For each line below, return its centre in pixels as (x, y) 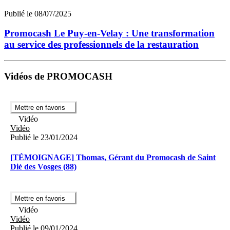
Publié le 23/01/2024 (44, 137)
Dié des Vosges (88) (43, 167)
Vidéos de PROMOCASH (58, 76)
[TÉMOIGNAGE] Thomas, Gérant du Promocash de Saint (113, 158)
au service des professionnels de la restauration (101, 45)
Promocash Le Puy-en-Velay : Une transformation (109, 33)
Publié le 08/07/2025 (38, 13)
